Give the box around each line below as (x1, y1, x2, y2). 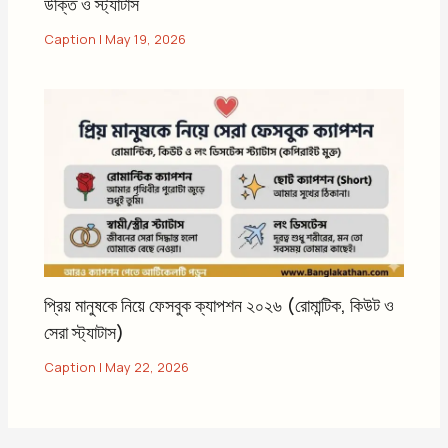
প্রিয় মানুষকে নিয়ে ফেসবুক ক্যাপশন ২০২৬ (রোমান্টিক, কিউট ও (44, 292, 395, 317)
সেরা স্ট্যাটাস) (44, 319, 125, 344)
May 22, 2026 (105, 357, 190, 376)
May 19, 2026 (105, 30, 187, 49)
